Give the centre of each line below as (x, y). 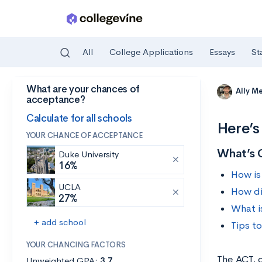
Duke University (89, 154)
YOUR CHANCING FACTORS (76, 245)
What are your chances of (83, 89)
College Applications (151, 52)
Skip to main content (54, 92)
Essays (222, 52)
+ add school (60, 222)
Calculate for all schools (79, 118)
